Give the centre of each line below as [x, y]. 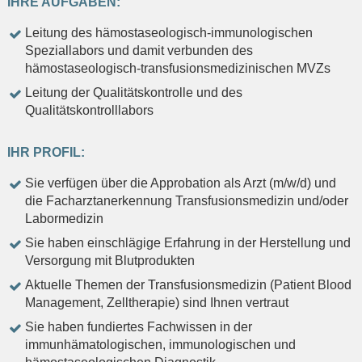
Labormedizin [64, 219]
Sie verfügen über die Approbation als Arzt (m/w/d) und [181, 183]
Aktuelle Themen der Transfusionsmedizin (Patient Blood [188, 285]
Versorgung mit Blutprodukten [110, 261]
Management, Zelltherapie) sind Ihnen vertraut [157, 303]
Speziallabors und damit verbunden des [139, 51]
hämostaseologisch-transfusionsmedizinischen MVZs [178, 69]
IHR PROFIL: [46, 153]
